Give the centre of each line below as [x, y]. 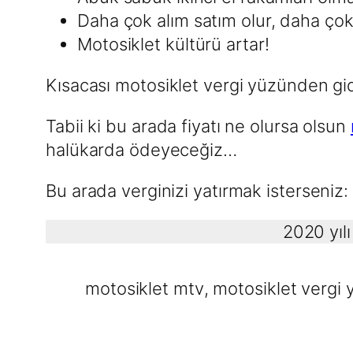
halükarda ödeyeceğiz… [141, 150]
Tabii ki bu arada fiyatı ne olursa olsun [198, 126]
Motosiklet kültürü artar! [173, 45]
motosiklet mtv [145, 289]
